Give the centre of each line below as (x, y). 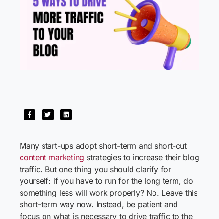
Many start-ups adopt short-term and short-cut (103, 146)
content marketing (52, 157)
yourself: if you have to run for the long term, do (106, 181)
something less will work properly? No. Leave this (109, 193)
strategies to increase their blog (142, 157)
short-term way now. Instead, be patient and (99, 204)
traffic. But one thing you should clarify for (95, 169)
